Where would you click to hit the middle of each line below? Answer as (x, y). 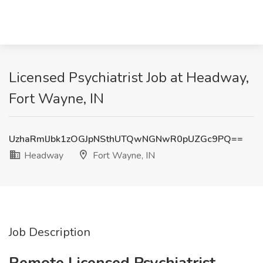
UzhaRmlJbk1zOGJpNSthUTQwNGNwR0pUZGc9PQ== (126, 139)
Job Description (50, 232)
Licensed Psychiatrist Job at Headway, (129, 77)
